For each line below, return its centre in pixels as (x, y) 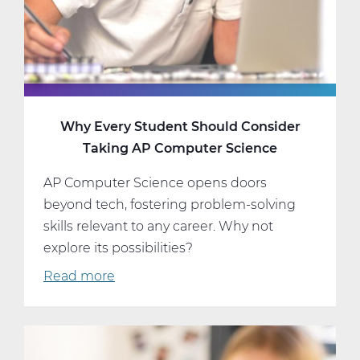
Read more (79, 276)
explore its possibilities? (118, 248)
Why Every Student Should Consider (180, 127)
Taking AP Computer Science (180, 149)
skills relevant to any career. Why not (158, 227)
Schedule (145, 39)
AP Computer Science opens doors (155, 183)
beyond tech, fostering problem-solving (170, 205)
